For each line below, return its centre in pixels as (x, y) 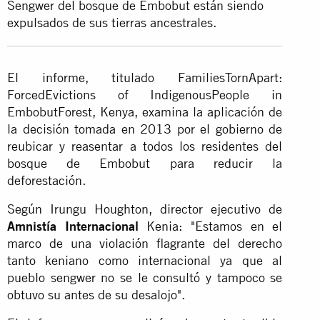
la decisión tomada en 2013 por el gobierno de (145, 129)
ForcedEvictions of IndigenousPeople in (145, 94)
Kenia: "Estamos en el (210, 226)
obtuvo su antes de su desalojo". (96, 294)
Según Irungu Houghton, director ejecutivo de (145, 209)
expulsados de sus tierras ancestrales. (114, 22)
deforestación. (46, 180)
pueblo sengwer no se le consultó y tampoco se (145, 277)
